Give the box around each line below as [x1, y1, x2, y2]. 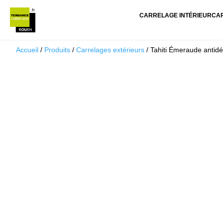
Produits [44, 46, 70, 54]
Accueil [16, 46, 38, 54]
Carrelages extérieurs [76, 46, 144, 54]
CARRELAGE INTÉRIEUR [139, 12, 212, 19]
